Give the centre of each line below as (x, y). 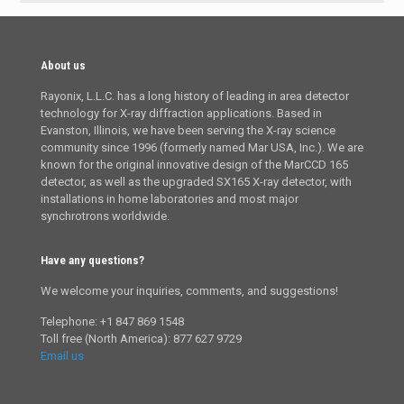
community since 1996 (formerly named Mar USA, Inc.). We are (202, 147)
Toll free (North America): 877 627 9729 (141, 338)
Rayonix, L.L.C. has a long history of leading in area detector (195, 96)
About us (63, 65)
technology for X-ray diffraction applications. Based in (181, 113)
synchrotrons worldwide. (105, 216)
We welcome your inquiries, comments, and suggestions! (189, 290)
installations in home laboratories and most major (170, 198)
